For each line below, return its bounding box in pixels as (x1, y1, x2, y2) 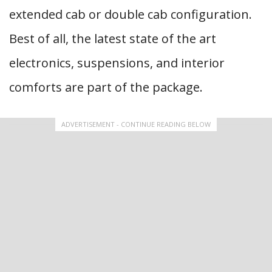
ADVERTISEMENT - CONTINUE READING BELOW (61, 120, 211, 129)
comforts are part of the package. (9, 79, 203, 95)
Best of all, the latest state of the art (9, 30, 216, 47)
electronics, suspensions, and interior (9, 55, 225, 71)
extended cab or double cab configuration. (9, 6, 252, 22)
